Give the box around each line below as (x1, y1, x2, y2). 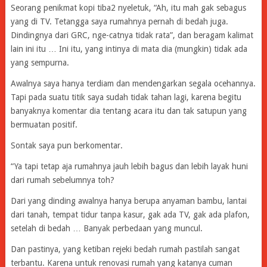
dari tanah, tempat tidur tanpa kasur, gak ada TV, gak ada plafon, (10, 209, 250, 219)
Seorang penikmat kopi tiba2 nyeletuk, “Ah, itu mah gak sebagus (10, 2, 246, 13)
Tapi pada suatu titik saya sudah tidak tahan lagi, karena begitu (10, 92, 241, 102)
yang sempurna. (10, 57, 69, 67)
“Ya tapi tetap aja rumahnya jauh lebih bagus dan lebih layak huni (10, 161, 248, 171)
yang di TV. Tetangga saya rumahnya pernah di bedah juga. (10, 16, 228, 26)
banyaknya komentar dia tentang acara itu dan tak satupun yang (10, 105, 247, 116)
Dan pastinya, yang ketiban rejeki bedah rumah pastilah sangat (10, 244, 240, 254)
